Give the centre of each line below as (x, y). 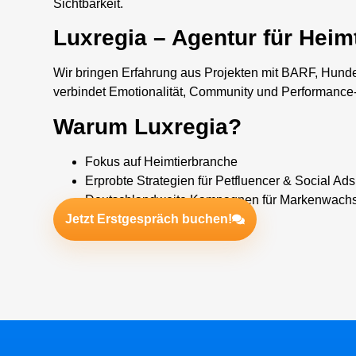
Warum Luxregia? (148, 126)
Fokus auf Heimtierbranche (162, 161)
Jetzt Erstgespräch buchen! (149, 219)
